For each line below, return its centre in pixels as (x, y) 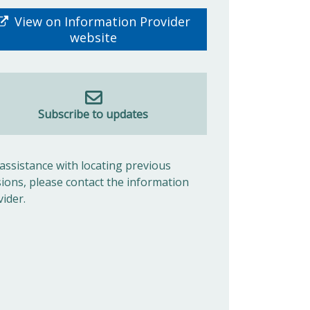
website (93, 37)
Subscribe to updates (93, 114)
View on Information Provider (101, 21)
